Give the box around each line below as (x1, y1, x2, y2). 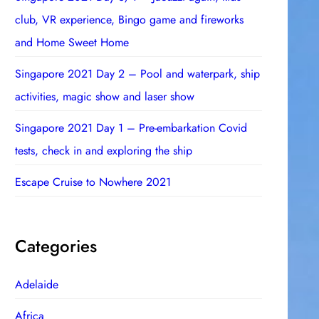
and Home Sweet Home (15, 33, 130, 51)
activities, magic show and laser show (15, 88, 195, 105)
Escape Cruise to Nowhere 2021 (15, 173, 172, 190)
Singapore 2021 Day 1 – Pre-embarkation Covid (15, 119, 248, 136)
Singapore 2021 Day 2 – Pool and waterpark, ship (15, 65, 261, 82)
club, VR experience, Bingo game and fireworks (15, 11, 244, 28)
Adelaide (15, 276, 59, 293)
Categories (15, 233, 98, 258)
